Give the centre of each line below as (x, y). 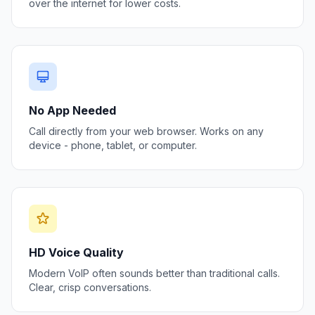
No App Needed (72, 110)
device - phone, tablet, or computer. (113, 145)
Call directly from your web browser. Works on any (146, 131)
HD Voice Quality (76, 252)
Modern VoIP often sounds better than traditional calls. (154, 273)
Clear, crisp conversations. (90, 287)
